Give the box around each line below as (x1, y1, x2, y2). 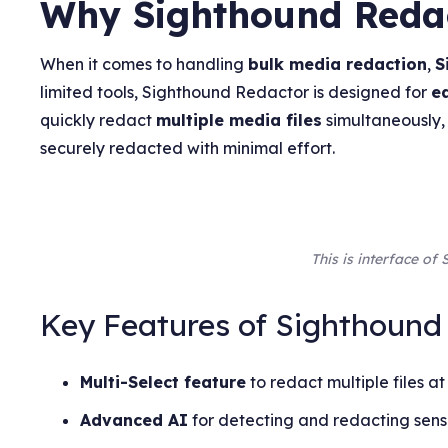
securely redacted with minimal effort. (40, 137, 336, 158)
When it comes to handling (40, 53, 249, 74)
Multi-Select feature (80, 371, 247, 392)
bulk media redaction (248, 53, 428, 74)
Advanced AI (80, 409, 189, 430)
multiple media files (156, 109, 323, 130)
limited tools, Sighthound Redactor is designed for (40, 81, 432, 102)
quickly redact (40, 109, 157, 130)
